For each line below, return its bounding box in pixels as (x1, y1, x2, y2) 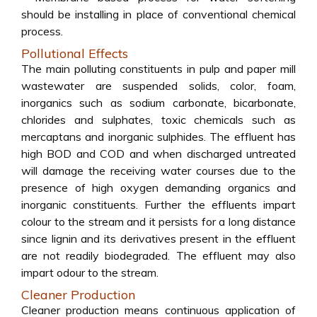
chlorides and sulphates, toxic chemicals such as (21, 113, 296, 127)
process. (21, 24, 63, 38)
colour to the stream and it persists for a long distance (21, 214, 296, 229)
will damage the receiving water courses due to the (21, 163, 296, 178)
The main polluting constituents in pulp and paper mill (21, 62, 296, 76)
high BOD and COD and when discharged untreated (21, 146, 296, 161)
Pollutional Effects (21, 45, 128, 62)
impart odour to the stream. (21, 265, 158, 279)
